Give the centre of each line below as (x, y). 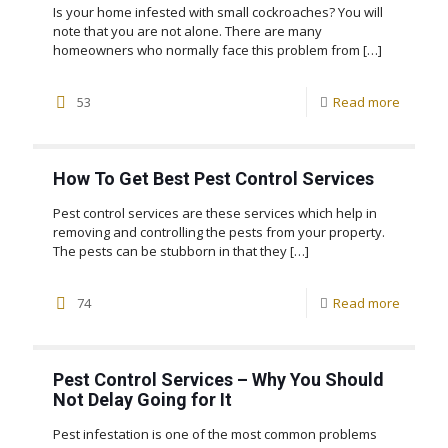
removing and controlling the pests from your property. (219, 231)
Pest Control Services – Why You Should (218, 379)
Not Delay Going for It (142, 399)
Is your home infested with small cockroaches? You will (218, 11)
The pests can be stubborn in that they (170, 250)
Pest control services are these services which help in (215, 212)
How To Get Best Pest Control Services (213, 178)
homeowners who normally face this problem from (206, 49)
